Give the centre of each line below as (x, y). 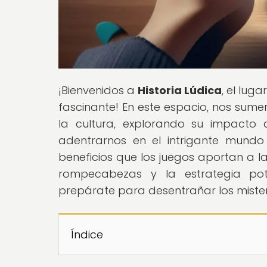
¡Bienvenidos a (98, 90)
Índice (87, 234)
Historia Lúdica (180, 90)
